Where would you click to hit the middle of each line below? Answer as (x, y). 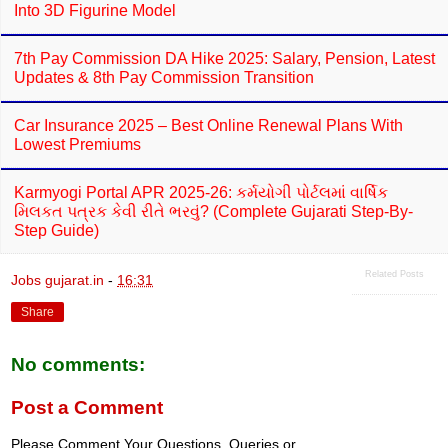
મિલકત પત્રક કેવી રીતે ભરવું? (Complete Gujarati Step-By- (213, 211)
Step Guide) (56, 230)
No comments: (78, 364)
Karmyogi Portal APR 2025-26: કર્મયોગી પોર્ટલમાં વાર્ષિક (201, 192)
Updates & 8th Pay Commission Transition (164, 77)
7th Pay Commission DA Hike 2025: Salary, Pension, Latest (224, 58)
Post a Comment (87, 408)
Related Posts (394, 273)
